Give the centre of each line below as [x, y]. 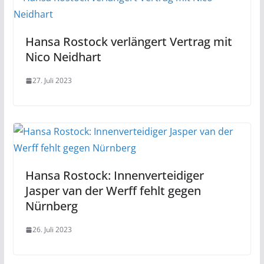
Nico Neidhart [63, 57]
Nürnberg [51, 206]
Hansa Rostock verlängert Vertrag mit [128, 42]
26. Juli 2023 [52, 230]
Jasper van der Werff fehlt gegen [113, 191]
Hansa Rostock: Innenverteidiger [114, 175]
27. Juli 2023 [52, 80]
